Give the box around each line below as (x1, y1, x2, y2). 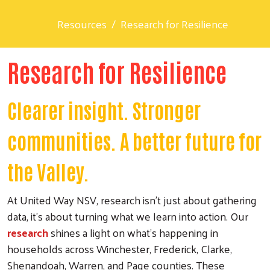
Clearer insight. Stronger (7, 96, 201, 123)
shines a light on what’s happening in (48, 222, 218, 242)
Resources (57, 13, 107, 34)
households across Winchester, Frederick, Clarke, (7, 238, 232, 259)
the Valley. (7, 157, 89, 184)
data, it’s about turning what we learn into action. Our (7, 206, 248, 226)
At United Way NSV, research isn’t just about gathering (7, 189, 257, 210)
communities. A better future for (7, 127, 262, 154)
